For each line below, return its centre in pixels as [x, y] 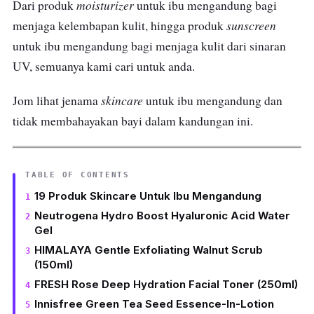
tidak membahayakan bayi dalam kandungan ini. [133, 121]
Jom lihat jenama [57, 101]
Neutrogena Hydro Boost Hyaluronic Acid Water [162, 216]
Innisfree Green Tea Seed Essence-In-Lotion [154, 304]
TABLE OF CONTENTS [77, 175]
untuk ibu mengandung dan [213, 101]
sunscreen [251, 26]
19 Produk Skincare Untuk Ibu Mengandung [148, 196]
